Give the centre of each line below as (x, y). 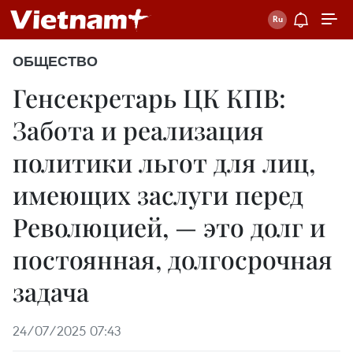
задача (51, 291)
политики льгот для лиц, (164, 162)
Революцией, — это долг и (169, 227)
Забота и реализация (138, 130)
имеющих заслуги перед (158, 194)
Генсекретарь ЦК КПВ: (149, 97)
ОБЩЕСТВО (55, 61)
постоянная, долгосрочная (173, 259)
